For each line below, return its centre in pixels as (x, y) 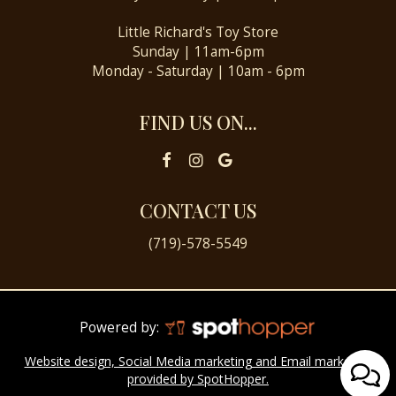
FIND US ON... (198, 122)
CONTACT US (198, 211)
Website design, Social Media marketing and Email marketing (198, 362)
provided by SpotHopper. (198, 379)
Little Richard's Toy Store (198, 32)
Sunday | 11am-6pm (198, 52)
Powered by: (122, 328)
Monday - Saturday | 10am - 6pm (198, 71)
